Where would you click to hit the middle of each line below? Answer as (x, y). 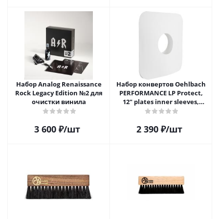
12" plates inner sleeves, (161, 102)
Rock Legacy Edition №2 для (59, 93)
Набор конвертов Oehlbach (161, 84)
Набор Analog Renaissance (59, 84)
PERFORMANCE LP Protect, (161, 93)
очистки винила (59, 102)
